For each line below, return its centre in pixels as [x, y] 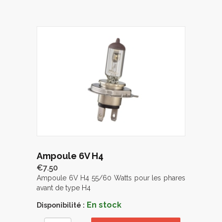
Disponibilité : [61, 205]
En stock [104, 205]
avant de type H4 [64, 188]
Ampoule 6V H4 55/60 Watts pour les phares [111, 178]
